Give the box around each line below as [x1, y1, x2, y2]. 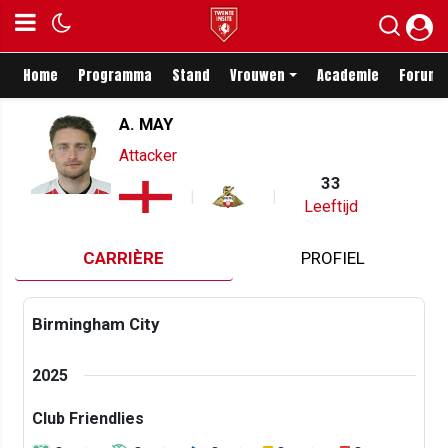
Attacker [119, 146, 177, 165]
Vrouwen [230, 65, 285, 86]
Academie [316, 65, 379, 86]
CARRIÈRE [83, 247, 165, 268]
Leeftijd [304, 197, 359, 216]
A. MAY [119, 114, 173, 134]
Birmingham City [32, 313, 159, 334]
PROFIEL [300, 247, 365, 268]
